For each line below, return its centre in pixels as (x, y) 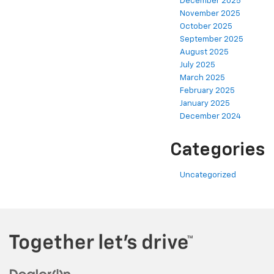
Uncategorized (208, 176)
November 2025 (210, 14)
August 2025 (204, 53)
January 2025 (205, 104)
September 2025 (212, 40)
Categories (217, 151)
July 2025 (198, 65)
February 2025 (207, 91)
